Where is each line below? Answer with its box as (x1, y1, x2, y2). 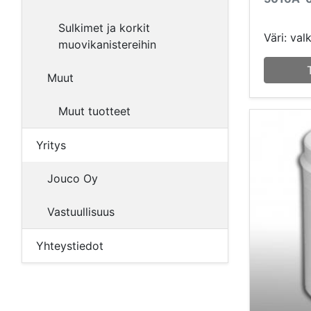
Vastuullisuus (47, 205, 115, 219)
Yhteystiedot (36, 239, 103, 253)
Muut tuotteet (58, 104, 131, 118)
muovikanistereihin (58, 37, 156, 51)
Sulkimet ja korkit (58, 21, 150, 35)
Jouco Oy (47, 171, 98, 185)
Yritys (36, 138, 66, 152)
